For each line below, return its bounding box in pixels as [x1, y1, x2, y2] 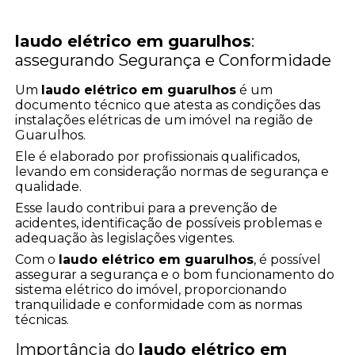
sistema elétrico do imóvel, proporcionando [15, 281, 288, 297]
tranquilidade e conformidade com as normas [15, 296, 303, 312]
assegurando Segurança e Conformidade [15, 50, 332, 70]
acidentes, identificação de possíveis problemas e [15, 215, 323, 231]
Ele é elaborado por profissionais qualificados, [15, 148, 300, 164]
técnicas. [15, 311, 70, 327]
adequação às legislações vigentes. [15, 230, 235, 246]
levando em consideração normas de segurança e [15, 163, 330, 179]
